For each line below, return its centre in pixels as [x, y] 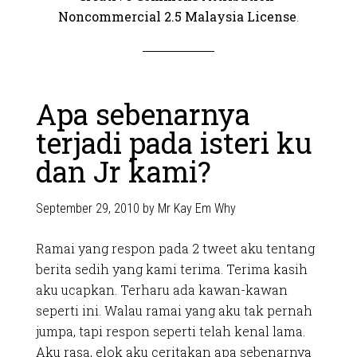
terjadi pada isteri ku [174, 143]
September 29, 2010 [87, 208]
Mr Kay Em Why [196, 208]
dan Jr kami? [123, 171]
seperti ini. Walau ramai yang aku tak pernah [174, 310]
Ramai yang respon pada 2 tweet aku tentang [175, 248]
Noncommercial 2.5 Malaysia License [177, 16]
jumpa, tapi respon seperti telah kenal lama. [170, 331]
